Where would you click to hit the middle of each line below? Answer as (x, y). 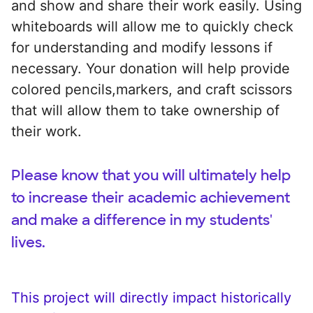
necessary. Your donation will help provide (151, 68)
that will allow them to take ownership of (145, 110)
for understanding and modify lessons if (142, 47)
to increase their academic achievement (151, 197)
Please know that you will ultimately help (151, 175)
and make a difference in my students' (142, 220)
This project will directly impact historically (151, 297)
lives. (28, 242)
